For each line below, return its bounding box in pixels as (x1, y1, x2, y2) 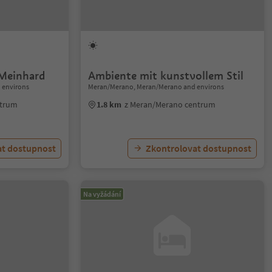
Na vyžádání (83, 189, 121, 199)
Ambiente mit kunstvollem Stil (88, 69, 244, 83)
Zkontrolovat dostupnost (145, 142, 251, 154)
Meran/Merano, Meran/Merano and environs (88, 82, 225, 91)
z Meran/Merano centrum (124, 99, 216, 110)
